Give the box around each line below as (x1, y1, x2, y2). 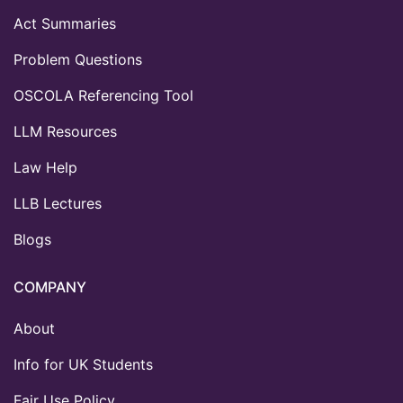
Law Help (13, 157, 77, 176)
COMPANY (13, 277, 86, 296)
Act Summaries (13, 13, 116, 32)
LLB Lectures (13, 193, 102, 212)
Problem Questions (13, 49, 142, 68)
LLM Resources (13, 121, 117, 140)
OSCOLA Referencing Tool (13, 85, 193, 104)
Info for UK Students (13, 354, 153, 373)
